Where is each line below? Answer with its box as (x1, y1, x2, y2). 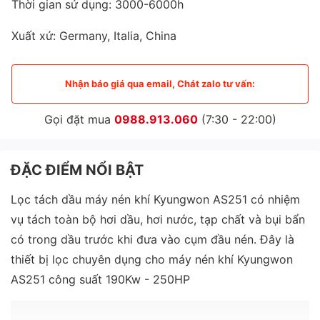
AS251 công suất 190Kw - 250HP (11, 271, 190, 286)
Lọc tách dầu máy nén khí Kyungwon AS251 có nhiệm (11, 191, 300, 206)
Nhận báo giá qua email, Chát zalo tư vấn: (65, 78, 255, 90)
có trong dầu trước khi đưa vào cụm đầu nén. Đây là (11, 231, 294, 246)
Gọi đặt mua (44, 111, 114, 126)
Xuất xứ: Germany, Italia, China (11, 28, 176, 43)
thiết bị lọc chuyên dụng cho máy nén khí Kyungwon (11, 251, 293, 266)
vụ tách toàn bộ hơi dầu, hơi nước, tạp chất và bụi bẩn (11, 211, 305, 226)
